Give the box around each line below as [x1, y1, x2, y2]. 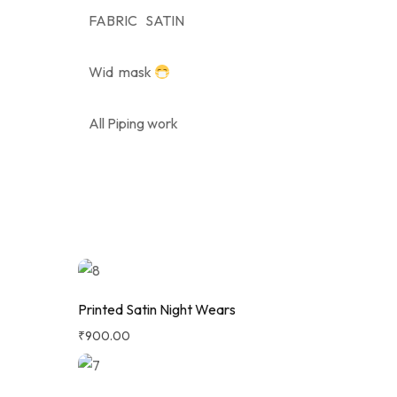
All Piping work [89, 114, 178, 132]
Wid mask [89, 63, 154, 81]
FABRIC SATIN [89, 12, 184, 29]
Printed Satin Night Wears [78, 300, 236, 318]
